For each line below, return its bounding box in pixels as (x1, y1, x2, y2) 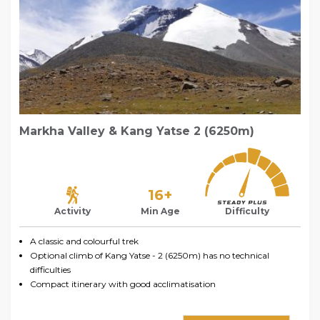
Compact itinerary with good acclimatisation (30, 278, 216, 289)
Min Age (140, 205, 180, 216)
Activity (54, 205, 91, 216)
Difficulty (225, 205, 270, 216)
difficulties (30, 264, 71, 275)
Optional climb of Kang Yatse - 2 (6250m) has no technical (30, 249, 269, 261)
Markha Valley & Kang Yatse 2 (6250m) (19, 124, 254, 139)
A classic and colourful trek (30, 235, 139, 246)
